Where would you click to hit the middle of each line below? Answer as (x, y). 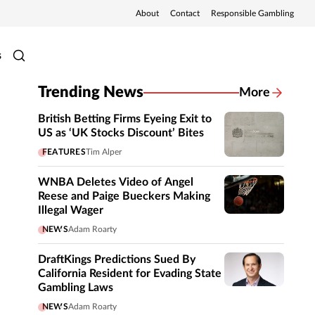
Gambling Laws (76, 288)
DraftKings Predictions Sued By (117, 259)
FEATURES (64, 152)
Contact (185, 13)
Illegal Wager (71, 210)
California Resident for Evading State (130, 274)
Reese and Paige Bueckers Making (124, 196)
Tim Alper (103, 152)
